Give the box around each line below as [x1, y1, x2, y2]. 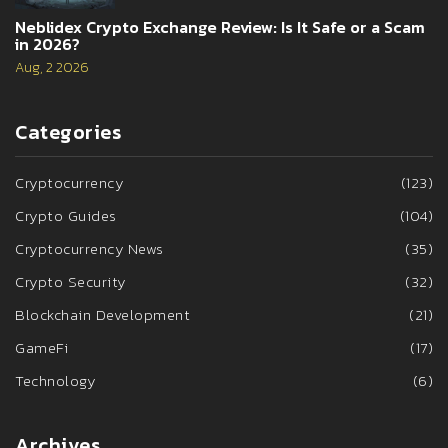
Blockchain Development [15, 303, 190, 327]
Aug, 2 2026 [15, 57, 89, 79]
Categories [15, 117, 121, 148]
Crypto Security [15, 270, 126, 294]
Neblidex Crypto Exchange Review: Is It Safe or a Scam [15, 15, 425, 40]
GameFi [15, 336, 68, 360]
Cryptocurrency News [15, 237, 164, 261]
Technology [15, 369, 95, 393]
